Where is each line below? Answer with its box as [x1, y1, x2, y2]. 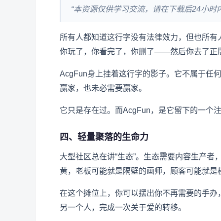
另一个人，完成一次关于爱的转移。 [60, 203, 186, 212]
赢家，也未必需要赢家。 [60, 84, 147, 93]
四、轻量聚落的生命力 [60, 132, 148, 143]
